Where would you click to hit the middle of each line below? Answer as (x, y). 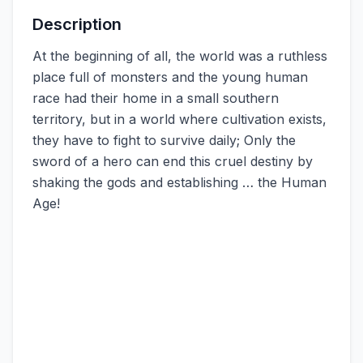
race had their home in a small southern (156, 98)
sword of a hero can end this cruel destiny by (173, 161)
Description (77, 24)
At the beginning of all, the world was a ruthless (180, 56)
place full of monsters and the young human (170, 77)
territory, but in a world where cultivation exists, (179, 119)
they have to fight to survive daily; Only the (164, 140)
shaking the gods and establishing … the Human (179, 182)
